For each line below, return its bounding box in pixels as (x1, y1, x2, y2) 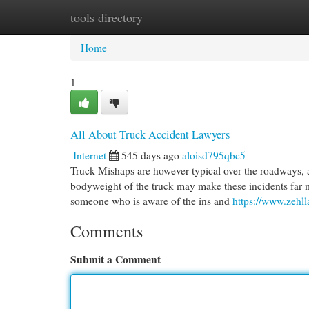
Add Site (235, 10, 272, 24)
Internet (73, 148, 106, 162)
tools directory (70, 9, 143, 26)
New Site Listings (138, 10, 214, 24)
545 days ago (121, 148, 179, 162)
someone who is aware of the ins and (70, 194, 232, 208)
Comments (70, 220, 143, 242)
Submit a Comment (70, 252, 161, 267)
